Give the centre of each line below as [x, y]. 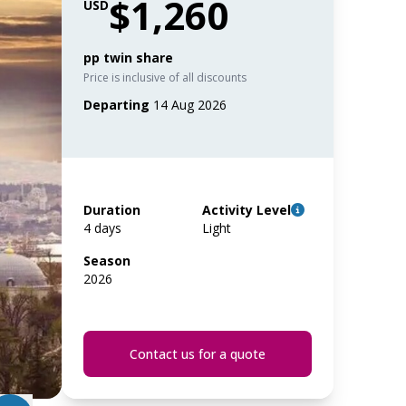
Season [107, 261]
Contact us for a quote [198, 354]
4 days [102, 228]
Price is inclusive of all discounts [165, 77]
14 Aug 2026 [188, 105]
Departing [116, 105]
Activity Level [247, 210]
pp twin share [128, 58]
